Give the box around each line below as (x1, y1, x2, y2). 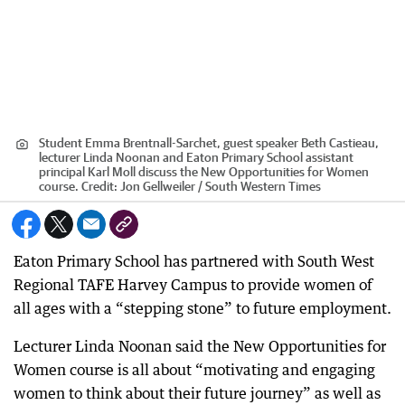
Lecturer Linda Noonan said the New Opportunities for (14, 336, 386, 355)
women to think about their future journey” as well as (14, 383, 381, 402)
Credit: (79, 178, 120, 193)
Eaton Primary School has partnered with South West (14, 251, 374, 270)
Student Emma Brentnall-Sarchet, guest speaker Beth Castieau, (39, 135, 379, 150)
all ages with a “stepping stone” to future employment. (14, 298, 391, 317)
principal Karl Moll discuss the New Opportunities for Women (39, 164, 369, 179)
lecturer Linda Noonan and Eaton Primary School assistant (39, 149, 353, 165)
